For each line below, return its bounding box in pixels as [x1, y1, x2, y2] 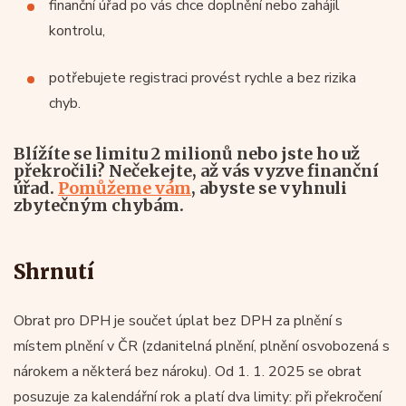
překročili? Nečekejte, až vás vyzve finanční [14, 159, 379, 181]
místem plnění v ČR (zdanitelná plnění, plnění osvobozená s [14, 335, 390, 356]
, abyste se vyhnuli [191, 177, 347, 198]
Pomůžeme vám [58, 177, 191, 198]
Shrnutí [14, 258, 94, 285]
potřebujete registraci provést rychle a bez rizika [49, 67, 356, 88]
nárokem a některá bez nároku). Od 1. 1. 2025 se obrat [14, 361, 362, 382]
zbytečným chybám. [14, 194, 184, 216]
